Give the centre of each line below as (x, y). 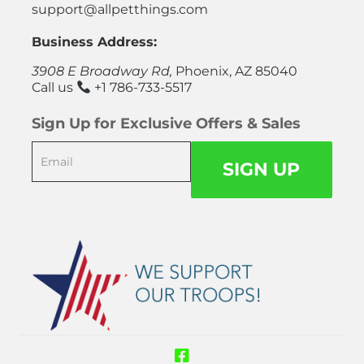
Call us (54, 88)
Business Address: (94, 42)
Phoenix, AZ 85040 (236, 71)
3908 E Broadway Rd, (104, 71)
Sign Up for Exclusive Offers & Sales (166, 124)
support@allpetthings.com (120, 10)
